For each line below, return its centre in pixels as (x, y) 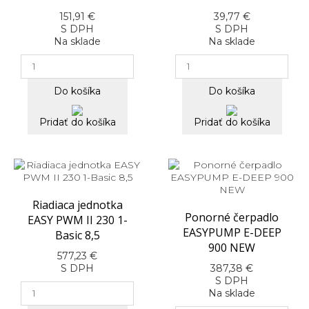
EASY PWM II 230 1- (77, 220)
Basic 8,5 (77, 236)
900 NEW (232, 248)
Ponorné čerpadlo (232, 218)
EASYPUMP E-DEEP (232, 233)
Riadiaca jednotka (77, 205)
